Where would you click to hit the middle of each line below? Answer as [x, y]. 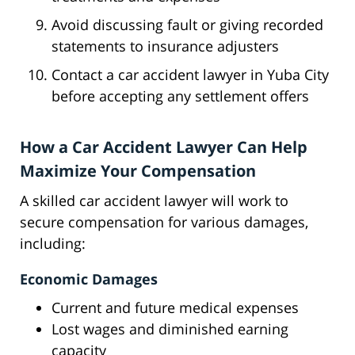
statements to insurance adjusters [165, 46]
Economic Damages [89, 279]
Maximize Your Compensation [138, 171]
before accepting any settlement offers [180, 96]
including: [53, 244]
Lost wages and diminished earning [170, 329]
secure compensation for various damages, [164, 222]
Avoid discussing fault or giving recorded [187, 25]
